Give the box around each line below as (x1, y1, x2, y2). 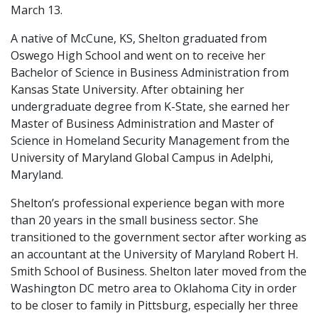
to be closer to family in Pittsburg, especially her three (11, 297, 298, 313)
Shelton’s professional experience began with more (11, 194, 285, 211)
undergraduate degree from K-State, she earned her (11, 98, 290, 114)
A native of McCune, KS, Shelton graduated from (11, 30, 267, 46)
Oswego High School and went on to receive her (11, 47, 265, 63)
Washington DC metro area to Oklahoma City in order (11, 280, 297, 296)
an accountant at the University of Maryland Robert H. (11, 246, 298, 262)
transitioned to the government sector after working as (11, 229, 307, 245)
